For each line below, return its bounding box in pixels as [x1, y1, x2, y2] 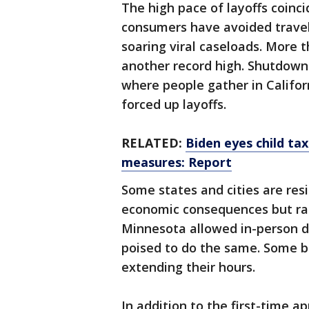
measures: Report [121, 154, 232, 170]
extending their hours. [121, 259, 255, 275]
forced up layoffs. [121, 96, 226, 112]
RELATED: [121, 134, 186, 151]
